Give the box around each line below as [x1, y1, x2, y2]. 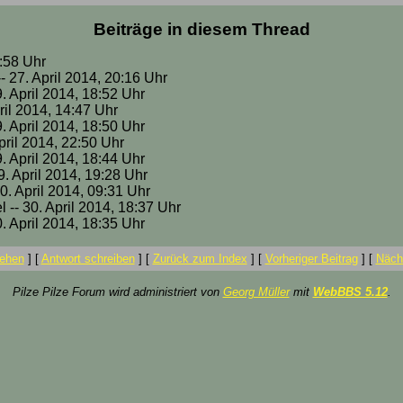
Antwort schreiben [40, 252, 135, 265]
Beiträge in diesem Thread [93, 20, 310, 39]
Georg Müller [222, 285, 290, 299]
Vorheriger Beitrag [264, 252, 358, 265]
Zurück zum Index [152, 252, 247, 265]
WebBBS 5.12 [312, 285, 388, 299]
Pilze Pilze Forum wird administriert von [12, 285, 223, 299]
